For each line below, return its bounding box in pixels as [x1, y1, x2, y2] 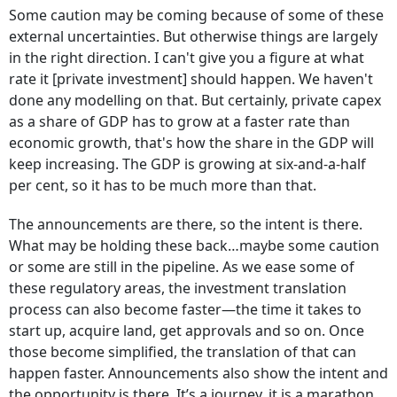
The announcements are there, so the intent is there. [9, 214, 362, 235]
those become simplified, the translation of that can [9, 342, 356, 362]
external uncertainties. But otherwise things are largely [9, 27, 378, 47]
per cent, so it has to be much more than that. [9, 175, 316, 196]
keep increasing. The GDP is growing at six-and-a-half [9, 154, 366, 175]
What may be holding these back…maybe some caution [9, 236, 379, 256]
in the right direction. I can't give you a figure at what [9, 48, 364, 68]
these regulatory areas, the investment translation [9, 278, 346, 299]
